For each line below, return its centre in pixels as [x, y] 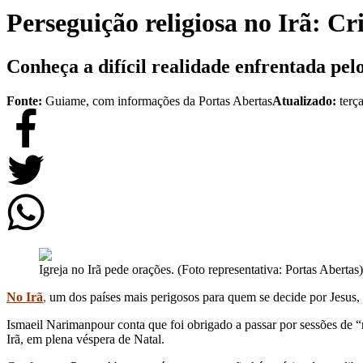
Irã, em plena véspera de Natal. [85, 339]
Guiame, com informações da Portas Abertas [159, 100]
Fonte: [24, 100]
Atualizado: [306, 100]
